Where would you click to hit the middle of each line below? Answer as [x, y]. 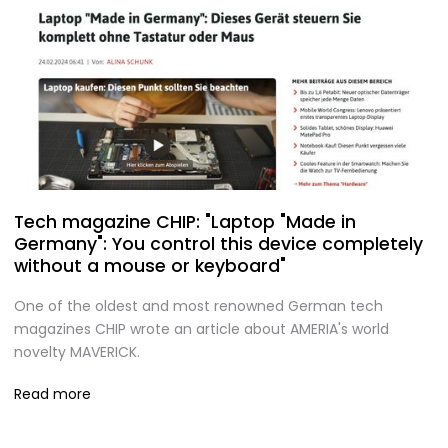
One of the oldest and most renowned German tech [198, 305]
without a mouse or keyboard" [150, 266]
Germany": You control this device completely [218, 244]
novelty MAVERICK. [77, 351]
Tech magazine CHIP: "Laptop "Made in [185, 222]
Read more [52, 393]
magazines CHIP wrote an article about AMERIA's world [201, 328]
